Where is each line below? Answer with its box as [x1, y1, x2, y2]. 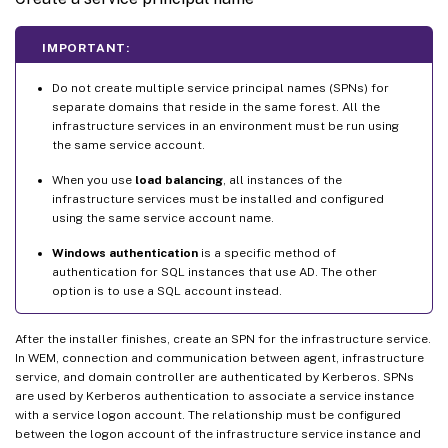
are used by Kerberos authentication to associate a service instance [15, 388, 414, 403]
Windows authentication [52, 245, 198, 260]
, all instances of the [223, 172, 342, 187]
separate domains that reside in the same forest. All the [52, 99, 380, 114]
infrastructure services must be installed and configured [52, 191, 384, 206]
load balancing [135, 172, 223, 187]
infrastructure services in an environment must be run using [52, 118, 399, 133]
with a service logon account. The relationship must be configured [15, 407, 401, 422]
